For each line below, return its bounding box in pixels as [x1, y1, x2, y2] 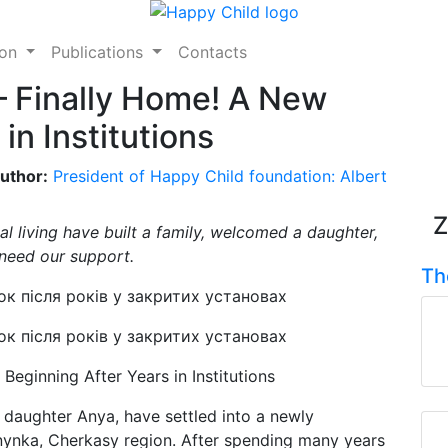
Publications [51, 42, 149, 62]
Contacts [178, 42, 248, 62]
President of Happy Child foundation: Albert [53, 166, 387, 186]
